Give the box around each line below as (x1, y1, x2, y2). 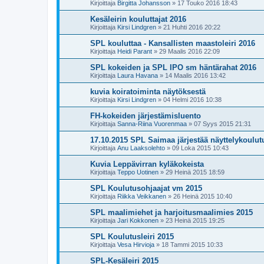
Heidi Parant (117, 48, 152, 55)
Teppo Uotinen (117, 169, 159, 176)
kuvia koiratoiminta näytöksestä (90, 87, 206, 96)
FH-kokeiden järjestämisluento (90, 111, 201, 120)
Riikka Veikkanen (117, 193, 166, 200)
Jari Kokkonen (117, 217, 159, 224)
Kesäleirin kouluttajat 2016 (90, 15, 186, 24)
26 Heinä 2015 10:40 (173, 193, 232, 200)
